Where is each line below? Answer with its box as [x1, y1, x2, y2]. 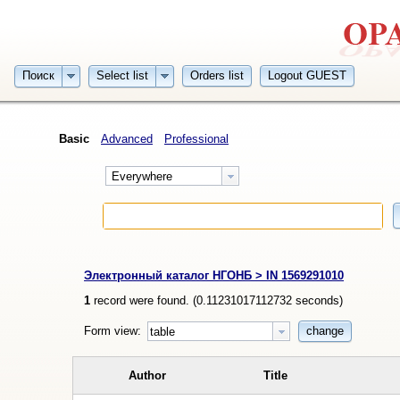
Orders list [189, 69, 244, 83]
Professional [164, 131, 229, 146]
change [305, 324, 344, 338]
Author [129, 368, 167, 382]
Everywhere [108, 170, 173, 184]
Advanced [101, 131, 153, 146]
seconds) [292, 293, 344, 307]
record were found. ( [90, 293, 197, 307]
